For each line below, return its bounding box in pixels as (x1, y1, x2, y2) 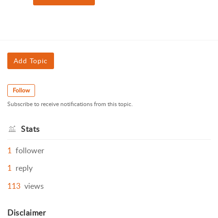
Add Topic (14, 56, 48, 66)
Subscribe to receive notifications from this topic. (7, 100, 133, 109)
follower (16, 145, 44, 156)
